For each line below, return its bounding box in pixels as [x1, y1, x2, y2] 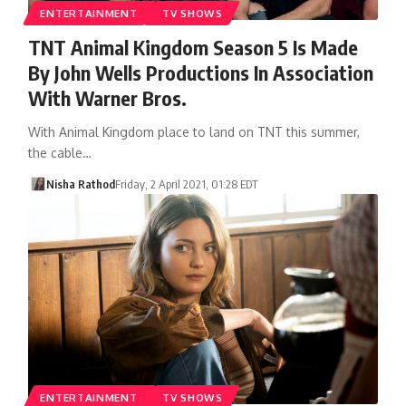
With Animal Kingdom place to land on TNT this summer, [27, 123, 360, 140]
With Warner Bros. [27, 84, 187, 111]
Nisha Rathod [46, 176, 116, 191]
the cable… [27, 144, 92, 160]
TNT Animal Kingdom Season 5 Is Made [27, 34, 358, 60]
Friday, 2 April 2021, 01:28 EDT [115, 176, 259, 191]
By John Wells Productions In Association [27, 59, 373, 85]
